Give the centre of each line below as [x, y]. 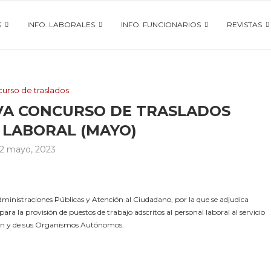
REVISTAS [244, 24]
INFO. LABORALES [61, 24]
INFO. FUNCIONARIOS [161, 24]
